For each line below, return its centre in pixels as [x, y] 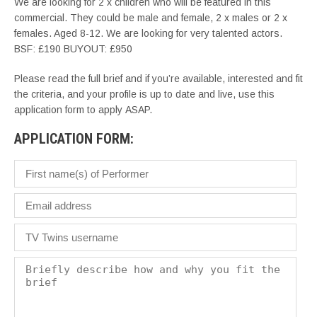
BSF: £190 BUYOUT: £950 [73, 49]
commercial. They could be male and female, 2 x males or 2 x [151, 18]
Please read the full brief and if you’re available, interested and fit [158, 79]
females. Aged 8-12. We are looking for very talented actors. [148, 33]
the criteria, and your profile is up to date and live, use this [144, 94]
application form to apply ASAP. [86, 110]
